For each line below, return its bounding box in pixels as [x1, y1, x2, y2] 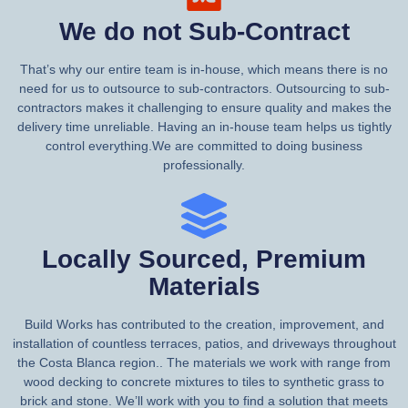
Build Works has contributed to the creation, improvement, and [24, 316, 384, 331]
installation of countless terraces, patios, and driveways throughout [12, 335, 396, 351]
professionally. [163, 157, 245, 172]
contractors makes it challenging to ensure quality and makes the [16, 99, 392, 115]
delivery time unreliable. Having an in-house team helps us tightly [16, 118, 392, 134]
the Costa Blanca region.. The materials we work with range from [17, 354, 391, 370]
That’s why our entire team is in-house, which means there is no [20, 61, 388, 76]
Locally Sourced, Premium [42, 244, 366, 273]
